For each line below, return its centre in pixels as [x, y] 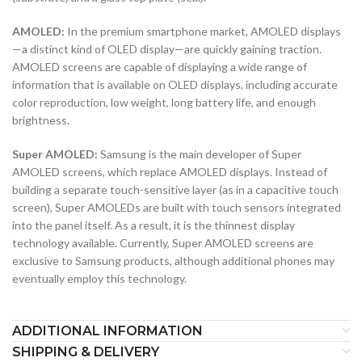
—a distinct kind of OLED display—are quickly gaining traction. [167, 48]
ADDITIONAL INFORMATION [107, 330]
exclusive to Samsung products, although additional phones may [173, 260]
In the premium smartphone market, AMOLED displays [203, 31]
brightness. [41, 120]
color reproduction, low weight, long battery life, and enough [164, 102]
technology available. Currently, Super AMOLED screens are [163, 242]
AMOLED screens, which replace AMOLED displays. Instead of [170, 171]
